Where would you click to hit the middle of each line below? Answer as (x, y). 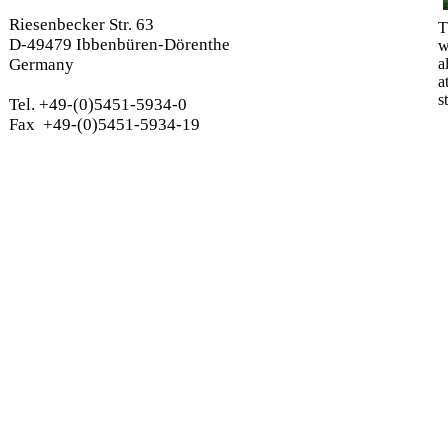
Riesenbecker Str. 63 (81, 24)
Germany (41, 64)
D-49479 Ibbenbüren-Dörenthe (119, 44)
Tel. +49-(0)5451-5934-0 (98, 104)
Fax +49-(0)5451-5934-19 (104, 124)
